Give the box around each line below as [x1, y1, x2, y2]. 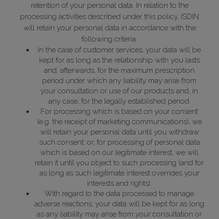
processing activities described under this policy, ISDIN [20, 12, 199, 22]
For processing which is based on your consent [41, 107, 198, 116]
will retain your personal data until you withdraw [40, 128, 199, 137]
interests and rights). [87, 179, 152, 188]
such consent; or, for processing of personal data [39, 138, 200, 147]
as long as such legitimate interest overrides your [39, 169, 199, 178]
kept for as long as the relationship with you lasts [39, 56, 200, 65]
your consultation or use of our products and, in [41, 87, 198, 96]
